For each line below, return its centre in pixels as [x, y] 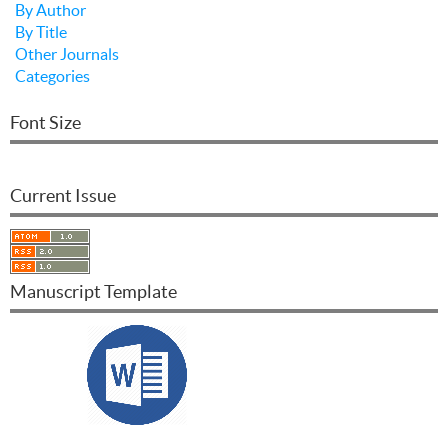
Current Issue [63, 195]
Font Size [45, 122]
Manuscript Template [93, 291]
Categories [52, 75]
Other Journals [67, 53]
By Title [41, 31]
